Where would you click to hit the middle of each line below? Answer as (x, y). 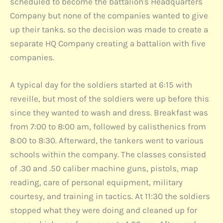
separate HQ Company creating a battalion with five (108, 43)
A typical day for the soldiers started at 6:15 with (101, 84)
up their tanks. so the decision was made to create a (109, 29)
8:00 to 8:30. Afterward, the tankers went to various (107, 140)
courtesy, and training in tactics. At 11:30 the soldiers (110, 196)
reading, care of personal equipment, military (96, 182)
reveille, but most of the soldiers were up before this (110, 98)
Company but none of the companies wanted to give (109, 15)
